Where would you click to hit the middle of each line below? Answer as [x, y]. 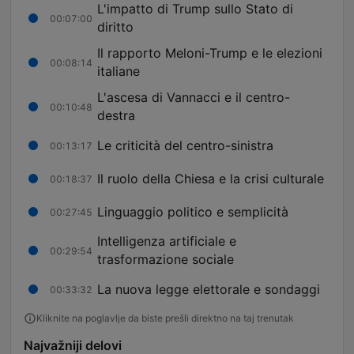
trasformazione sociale [166, 260]
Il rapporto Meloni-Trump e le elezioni [210, 53]
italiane [119, 72]
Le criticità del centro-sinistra [185, 145]
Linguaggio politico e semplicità [193, 211]
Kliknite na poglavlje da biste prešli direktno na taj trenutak [165, 318]
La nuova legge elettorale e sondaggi [209, 289]
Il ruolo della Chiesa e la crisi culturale [211, 178]
